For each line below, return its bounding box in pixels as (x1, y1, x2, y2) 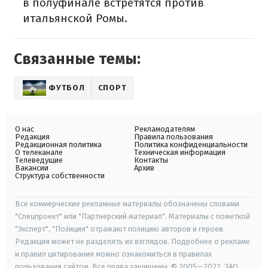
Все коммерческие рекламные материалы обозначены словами (15, 199, 239, 209)
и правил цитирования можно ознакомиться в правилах (15, 249, 212, 259)
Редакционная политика (15, 140, 102, 150)
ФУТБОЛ (48, 83, 85, 93)
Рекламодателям (134, 124, 195, 134)
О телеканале (15, 148, 63, 157)
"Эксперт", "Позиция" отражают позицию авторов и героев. (15, 224, 225, 234)
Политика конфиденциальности (134, 140, 248, 150)
